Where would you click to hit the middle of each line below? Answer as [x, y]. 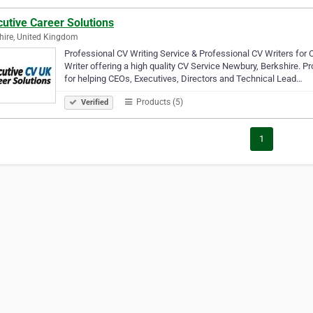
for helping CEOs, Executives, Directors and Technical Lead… [183, 78]
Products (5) [159, 102]
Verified [94, 102]
